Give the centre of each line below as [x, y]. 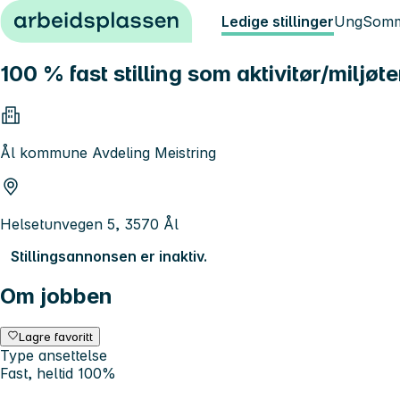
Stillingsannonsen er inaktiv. [109, 256]
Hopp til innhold [62, 16]
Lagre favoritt [56, 336]
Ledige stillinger [278, 21]
